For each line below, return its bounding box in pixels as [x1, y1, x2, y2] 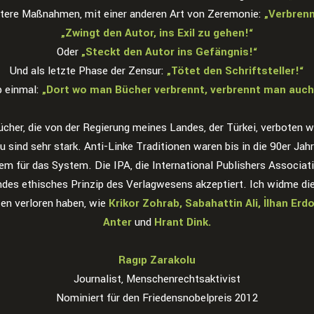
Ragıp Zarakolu [118, 252, 196, 268]
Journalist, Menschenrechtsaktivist [74, 271, 240, 287]
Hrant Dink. [154, 214, 211, 230]
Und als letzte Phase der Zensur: [10, 63, 167, 78]
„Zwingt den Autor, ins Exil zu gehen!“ [60, 25, 254, 41]
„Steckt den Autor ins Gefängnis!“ [81, 44, 258, 60]
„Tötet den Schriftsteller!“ [167, 63, 304, 78]
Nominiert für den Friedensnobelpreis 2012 [56, 290, 258, 306]
